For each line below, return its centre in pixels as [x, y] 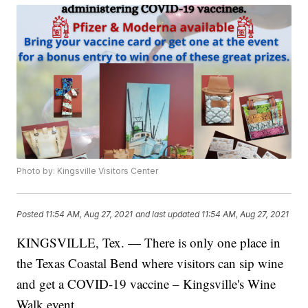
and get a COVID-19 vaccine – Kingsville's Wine [146, 284]
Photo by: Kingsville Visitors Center [88, 171]
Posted [31, 214]
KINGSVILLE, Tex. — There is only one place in [149, 243]
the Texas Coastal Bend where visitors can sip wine [150, 263]
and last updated [168, 214]
